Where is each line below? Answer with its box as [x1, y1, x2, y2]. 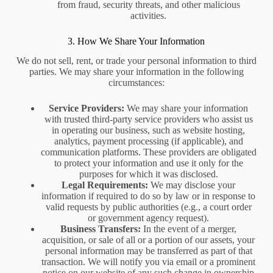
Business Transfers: [60, 224, 141, 235]
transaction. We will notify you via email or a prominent [41, 257, 256, 268]
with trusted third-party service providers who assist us [44, 114, 253, 125]
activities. [130, 10, 167, 21]
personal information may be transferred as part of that [44, 246, 252, 257]
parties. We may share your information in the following [29, 66, 244, 77]
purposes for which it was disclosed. [79, 169, 218, 180]
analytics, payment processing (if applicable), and [54, 136, 243, 147]
